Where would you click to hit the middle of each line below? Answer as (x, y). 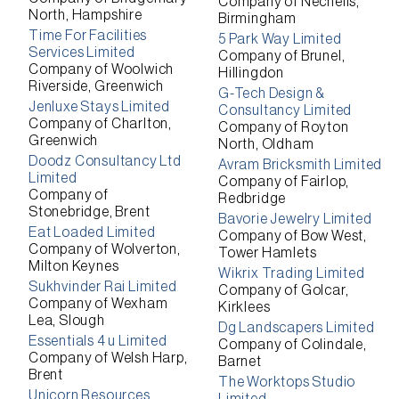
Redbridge (252, 199)
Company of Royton (284, 127)
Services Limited (82, 53)
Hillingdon (251, 73)
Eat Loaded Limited (92, 232)
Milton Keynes (74, 266)
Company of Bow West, (293, 236)
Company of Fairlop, (284, 182)
